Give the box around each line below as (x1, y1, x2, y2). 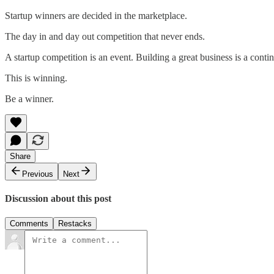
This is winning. (5, 72, 67, 83)
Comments (10, 219, 48, 229)
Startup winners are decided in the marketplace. (5, 10, 187, 21)
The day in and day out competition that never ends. (5, 31, 205, 42)
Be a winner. (5, 93, 54, 104)
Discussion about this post (5, 193, 111, 204)
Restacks (58, 219, 92, 229)
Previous (22, 169, 53, 179)
